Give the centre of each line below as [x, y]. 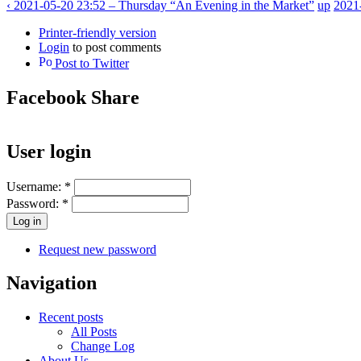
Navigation [52, 283]
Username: [35, 186]
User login [49, 151]
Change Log [103, 346]
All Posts [94, 332]
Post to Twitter [90, 63]
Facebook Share [73, 97]
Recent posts [71, 317]
